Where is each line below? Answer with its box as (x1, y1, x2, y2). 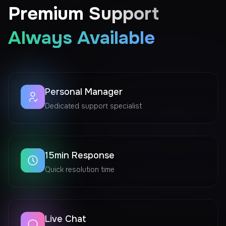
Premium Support (8, 2, 159, 25)
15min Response (45, 149, 115, 161)
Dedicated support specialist (45, 101, 142, 110)
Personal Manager (45, 86, 123, 97)
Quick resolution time (45, 164, 115, 174)
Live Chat (45, 213, 86, 224)
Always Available (8, 26, 155, 49)
